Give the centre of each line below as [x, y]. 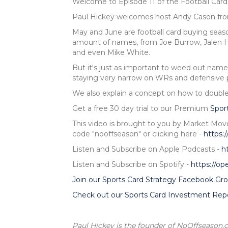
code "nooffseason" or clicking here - [138, 134]
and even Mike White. [111, 53]
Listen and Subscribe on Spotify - [132, 165]
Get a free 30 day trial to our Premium [141, 109]
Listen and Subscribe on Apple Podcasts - [147, 149]
